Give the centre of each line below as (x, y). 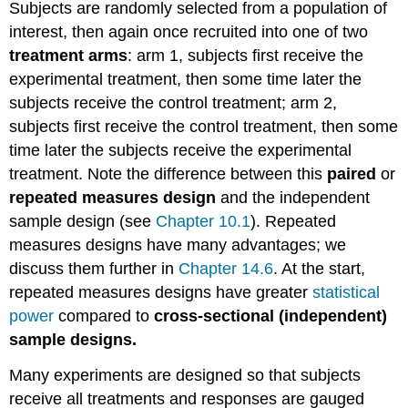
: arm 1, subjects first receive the (246, 55)
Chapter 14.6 (226, 268)
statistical (347, 292)
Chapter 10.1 (204, 221)
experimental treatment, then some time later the (186, 79)
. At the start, (320, 268)
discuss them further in (94, 268)
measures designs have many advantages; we (178, 245)
